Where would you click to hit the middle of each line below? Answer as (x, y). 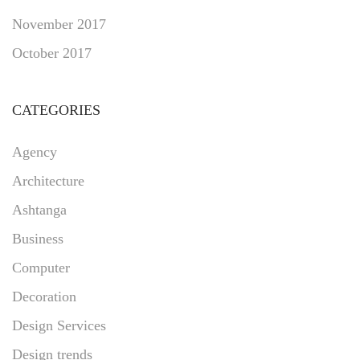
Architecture (48, 180)
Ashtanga (39, 209)
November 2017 (59, 24)
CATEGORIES (56, 110)
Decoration (44, 296)
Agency (35, 151)
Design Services (59, 325)
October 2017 (52, 53)
